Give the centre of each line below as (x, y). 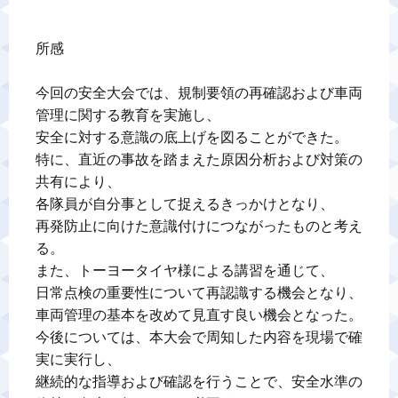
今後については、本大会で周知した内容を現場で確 (199, 337)
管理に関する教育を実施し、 (128, 115)
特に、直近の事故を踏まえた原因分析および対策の (199, 159)
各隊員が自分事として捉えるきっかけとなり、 (185, 204)
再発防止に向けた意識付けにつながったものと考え (199, 226)
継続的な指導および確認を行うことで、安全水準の (199, 382)
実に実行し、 (78, 359)
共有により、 (78, 182)
